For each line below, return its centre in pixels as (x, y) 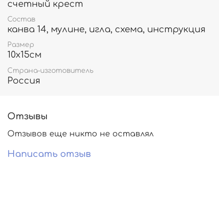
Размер (21, 45)
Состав (21, 20)
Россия (24, 80)
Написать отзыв (49, 154)
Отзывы (27, 116)
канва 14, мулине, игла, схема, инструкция (106, 30)
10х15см (24, 55)
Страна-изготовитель (50, 70)
